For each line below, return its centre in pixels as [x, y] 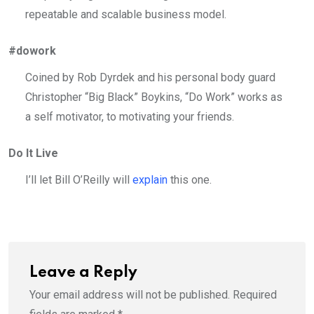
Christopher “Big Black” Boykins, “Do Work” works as [154, 97]
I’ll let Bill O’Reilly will [79, 179]
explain [150, 179]
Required [255, 294]
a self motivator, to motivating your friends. [130, 116]
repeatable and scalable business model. [126, 14]
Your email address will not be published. [130, 294]
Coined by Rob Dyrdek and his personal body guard [150, 77]
